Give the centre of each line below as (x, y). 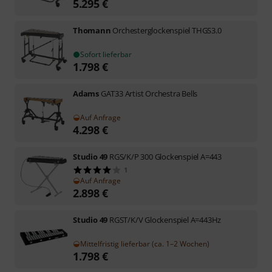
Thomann (92, 30)
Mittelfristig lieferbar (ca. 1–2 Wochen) (145, 244)
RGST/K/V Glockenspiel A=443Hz (165, 220)
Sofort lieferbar (106, 54)
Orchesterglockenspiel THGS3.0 (167, 30)
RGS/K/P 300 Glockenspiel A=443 (166, 157)
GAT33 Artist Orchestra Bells (149, 93)
